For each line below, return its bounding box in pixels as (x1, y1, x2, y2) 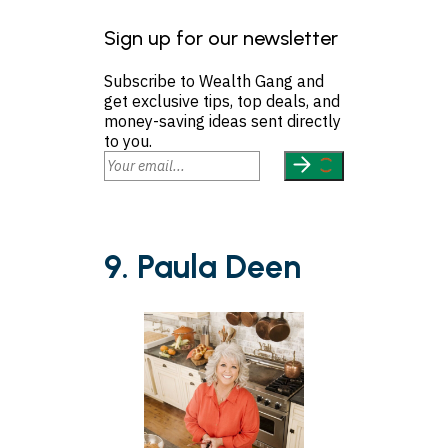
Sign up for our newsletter (104, 26, 338, 51)
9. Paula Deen (104, 247, 301, 286)
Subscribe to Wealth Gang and (104, 71, 324, 92)
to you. (104, 131, 152, 152)
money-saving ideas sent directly (104, 111, 341, 132)
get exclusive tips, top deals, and (104, 91, 340, 112)
